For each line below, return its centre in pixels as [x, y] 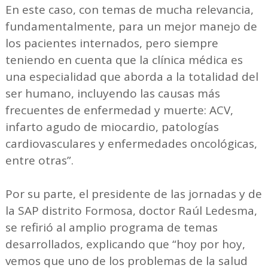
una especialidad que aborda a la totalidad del [132, 77]
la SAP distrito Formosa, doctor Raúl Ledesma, [131, 211]
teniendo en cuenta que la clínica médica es [124, 60]
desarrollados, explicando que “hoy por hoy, [125, 244]
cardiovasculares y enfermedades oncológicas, [131, 144]
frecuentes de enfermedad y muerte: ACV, [119, 110]
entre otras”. [39, 161]
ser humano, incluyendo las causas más [112, 94]
